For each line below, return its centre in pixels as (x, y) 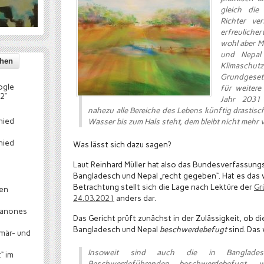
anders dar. (135, 198)
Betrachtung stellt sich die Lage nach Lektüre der (164, 187)
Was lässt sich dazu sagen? (122, 144)
